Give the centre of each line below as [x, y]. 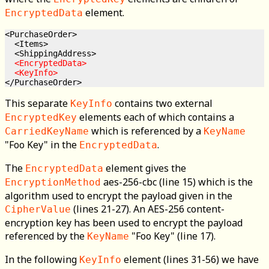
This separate [38, 103]
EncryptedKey [41, 117]
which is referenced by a [146, 131]
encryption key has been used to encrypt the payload [124, 222]
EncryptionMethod [53, 182]
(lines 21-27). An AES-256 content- [148, 209]
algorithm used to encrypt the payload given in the [119, 195]
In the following [42, 259]
